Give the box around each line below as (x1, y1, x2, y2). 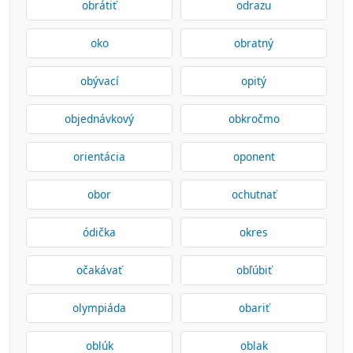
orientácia (73, 149, 125, 164)
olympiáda (72, 300, 126, 315)
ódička (83, 225, 116, 240)
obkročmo (228, 111, 280, 126)
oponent (232, 149, 275, 164)
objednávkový (65, 111, 134, 126)
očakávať (76, 262, 122, 277)
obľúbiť (236, 262, 272, 277)
